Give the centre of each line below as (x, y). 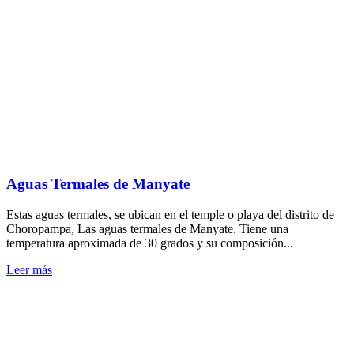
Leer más (29, 269)
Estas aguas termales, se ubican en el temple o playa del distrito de (170, 214)
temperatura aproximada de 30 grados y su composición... (150, 243)
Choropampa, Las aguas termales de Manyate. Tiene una (147, 228)
